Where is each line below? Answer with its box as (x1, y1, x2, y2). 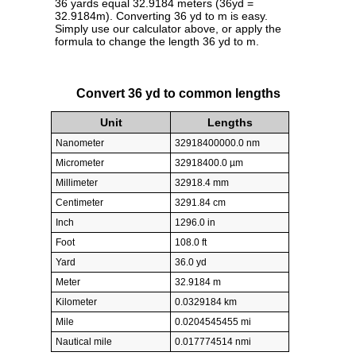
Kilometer (56, 296, 97, 308)
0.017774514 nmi (175, 336, 251, 348)
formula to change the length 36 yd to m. (55, 35, 259, 48)
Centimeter (56, 197, 103, 209)
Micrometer (56, 157, 104, 169)
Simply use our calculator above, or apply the (55, 22, 281, 36)
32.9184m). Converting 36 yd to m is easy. (55, 10, 268, 23)
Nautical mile (56, 336, 112, 348)
